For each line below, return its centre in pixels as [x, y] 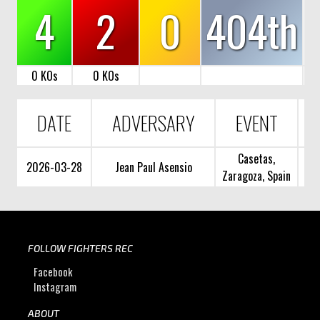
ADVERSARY [153, 122]
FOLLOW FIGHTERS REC [80, 248]
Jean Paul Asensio [153, 167]
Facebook [53, 271]
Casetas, [257, 158]
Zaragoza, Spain [257, 175]
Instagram [55, 286]
